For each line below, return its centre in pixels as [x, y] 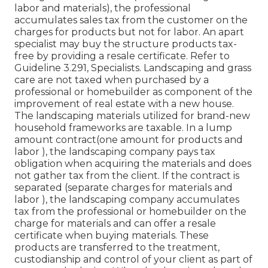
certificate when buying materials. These [112, 236]
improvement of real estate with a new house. [124, 104]
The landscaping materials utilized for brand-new [132, 116]
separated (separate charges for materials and [124, 188]
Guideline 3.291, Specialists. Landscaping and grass [133, 68]
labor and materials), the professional [103, 8]
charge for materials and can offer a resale [115, 224]
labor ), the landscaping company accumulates [127, 200]
